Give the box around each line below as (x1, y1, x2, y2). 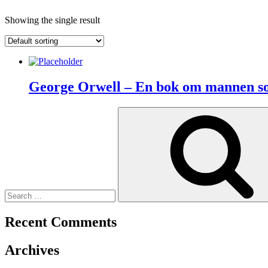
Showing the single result (5, 14, 100, 25)
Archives (5, 242, 59, 258)
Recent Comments (5, 214, 117, 230)
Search (4, 106, 30, 117)
